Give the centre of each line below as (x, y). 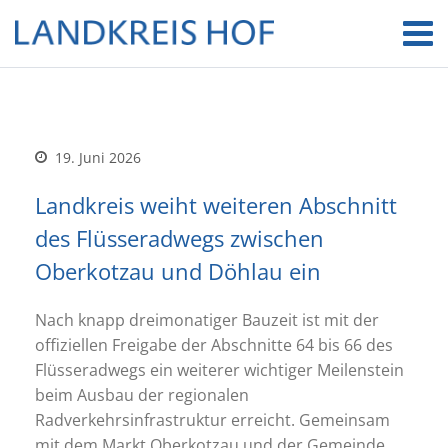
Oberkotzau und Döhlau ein (178, 271)
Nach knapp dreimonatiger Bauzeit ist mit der (207, 320)
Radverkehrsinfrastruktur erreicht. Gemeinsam (212, 420)
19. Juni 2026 (96, 157)
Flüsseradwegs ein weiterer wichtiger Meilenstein (219, 370)
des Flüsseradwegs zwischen (179, 238)
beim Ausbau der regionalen (142, 395)
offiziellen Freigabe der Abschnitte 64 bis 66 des (214, 345)
